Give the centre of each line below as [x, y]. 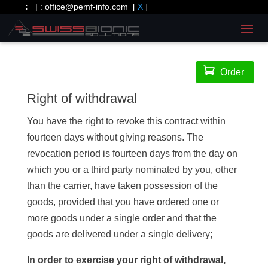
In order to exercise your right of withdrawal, [126, 260]
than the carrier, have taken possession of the [122, 186]
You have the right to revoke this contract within [126, 121]
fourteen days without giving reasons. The [115, 137]
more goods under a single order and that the [121, 218]
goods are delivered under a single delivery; [119, 234]
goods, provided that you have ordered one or [123, 202]
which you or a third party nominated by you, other [132, 170]
